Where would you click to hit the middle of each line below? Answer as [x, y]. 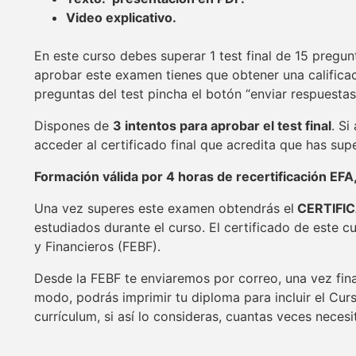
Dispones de [74, 126]
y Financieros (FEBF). [97, 247]
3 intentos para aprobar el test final [222, 126]
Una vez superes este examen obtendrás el [164, 209]
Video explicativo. [121, 18]
